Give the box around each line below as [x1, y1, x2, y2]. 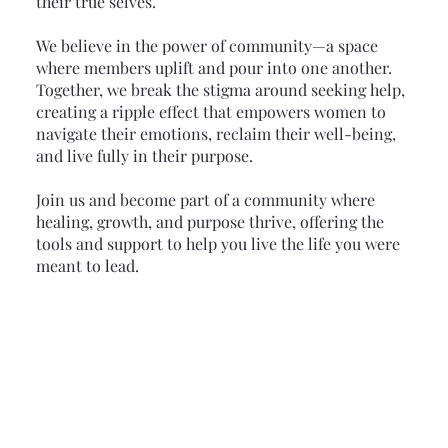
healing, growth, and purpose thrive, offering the [35, 210, 384, 232]
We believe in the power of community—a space [35, 34, 378, 56]
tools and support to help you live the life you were [35, 232, 400, 254]
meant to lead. [35, 254, 139, 276]
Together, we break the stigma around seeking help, [35, 78, 405, 100]
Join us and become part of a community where [35, 188, 375, 210]
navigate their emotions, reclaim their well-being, [35, 122, 396, 144]
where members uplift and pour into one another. [35, 56, 392, 78]
